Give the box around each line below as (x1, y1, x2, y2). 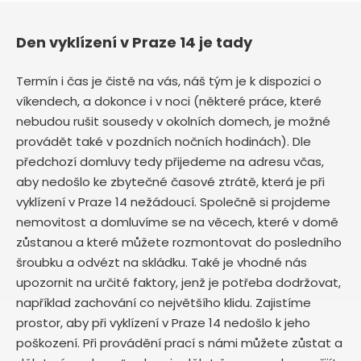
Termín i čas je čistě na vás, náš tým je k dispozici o (16, 72, 322, 89)
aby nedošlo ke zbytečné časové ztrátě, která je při (16, 172, 325, 190)
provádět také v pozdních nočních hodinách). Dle (16, 132, 311, 150)
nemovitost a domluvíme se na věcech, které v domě (16, 213, 338, 230)
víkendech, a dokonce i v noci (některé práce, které (16, 92, 322, 110)
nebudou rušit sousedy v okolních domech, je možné (16, 112, 330, 130)
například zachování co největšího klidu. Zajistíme (16, 293, 311, 311)
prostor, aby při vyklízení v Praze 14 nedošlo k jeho (16, 313, 310, 331)
